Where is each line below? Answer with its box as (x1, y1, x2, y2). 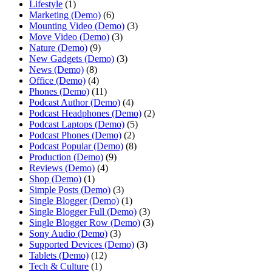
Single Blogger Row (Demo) (29, 217, 140, 228)
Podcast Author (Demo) (29, 97, 120, 108)
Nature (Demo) (29, 42, 87, 53)
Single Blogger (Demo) (29, 195, 119, 206)
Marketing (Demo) (29, 10, 101, 21)
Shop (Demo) (29, 174, 81, 185)
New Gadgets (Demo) (29, 53, 114, 64)
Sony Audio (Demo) (29, 228, 107, 239)
